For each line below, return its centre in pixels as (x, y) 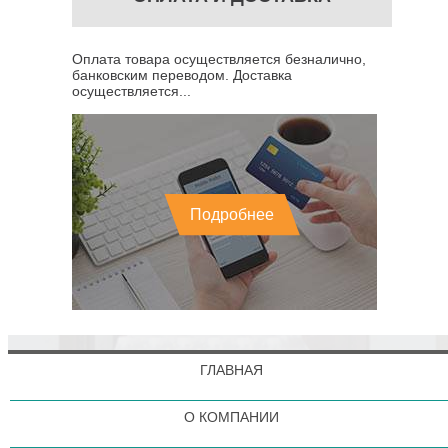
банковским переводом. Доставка (182, 75)
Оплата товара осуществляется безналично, (219, 59)
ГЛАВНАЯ (232, 370)
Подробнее (232, 214)
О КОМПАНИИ (232, 417)
